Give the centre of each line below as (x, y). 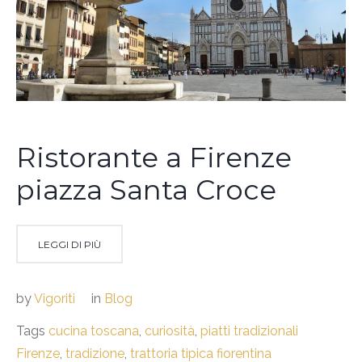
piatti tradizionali (249, 330)
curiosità (170, 330)
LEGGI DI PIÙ (69, 244)
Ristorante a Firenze (154, 157)
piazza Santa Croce (146, 189)
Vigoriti (55, 298)
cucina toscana (94, 330)
